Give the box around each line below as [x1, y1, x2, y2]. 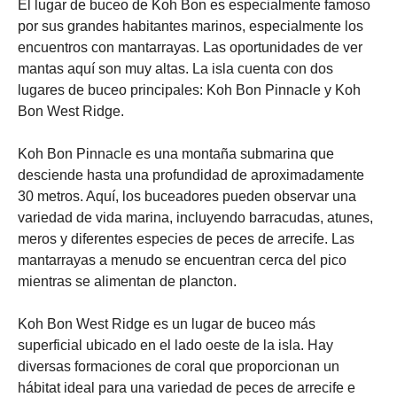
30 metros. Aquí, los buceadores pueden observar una [18, 189, 356, 204]
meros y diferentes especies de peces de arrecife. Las [18, 231, 354, 246]
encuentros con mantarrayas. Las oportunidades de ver [18, 40, 362, 55]
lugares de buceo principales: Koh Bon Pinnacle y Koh [18, 82, 361, 97]
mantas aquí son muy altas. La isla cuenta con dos [18, 61, 333, 76]
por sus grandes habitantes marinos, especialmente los [18, 19, 363, 34]
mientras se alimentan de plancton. [18, 274, 237, 289]
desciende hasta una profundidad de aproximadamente [18, 167, 364, 183]
